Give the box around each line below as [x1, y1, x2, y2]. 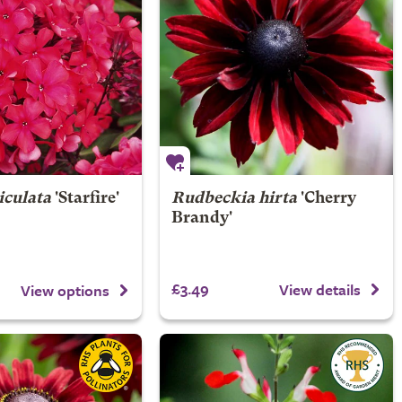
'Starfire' [50, 191, 119, 206]
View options [21, 278, 109, 301]
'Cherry [296, 191, 356, 206]
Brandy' [170, 211, 232, 226]
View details [279, 277, 361, 301]
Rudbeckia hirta [170, 191, 297, 206]
